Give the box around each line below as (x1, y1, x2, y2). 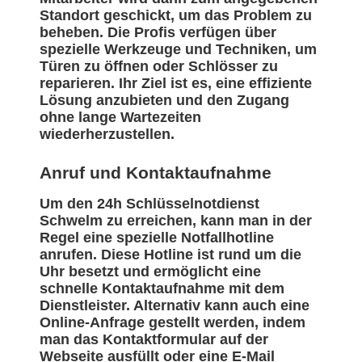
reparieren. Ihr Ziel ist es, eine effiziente (40, 75, 312, 92)
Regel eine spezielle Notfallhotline (40, 229, 274, 246)
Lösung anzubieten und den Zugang (40, 92, 289, 109)
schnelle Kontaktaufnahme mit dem (40, 280, 284, 297)
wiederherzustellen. (40, 126, 175, 143)
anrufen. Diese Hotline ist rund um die (40, 246, 301, 263)
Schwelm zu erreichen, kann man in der (40, 213, 312, 229)
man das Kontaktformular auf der (40, 331, 268, 348)
